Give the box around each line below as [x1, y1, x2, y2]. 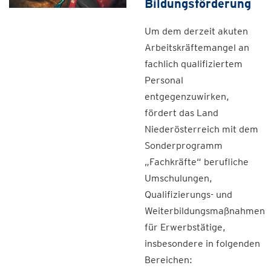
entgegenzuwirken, [145, 91, 229, 102]
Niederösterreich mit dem [145, 123, 258, 135]
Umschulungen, [145, 172, 212, 184]
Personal [145, 74, 183, 86]
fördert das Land [145, 107, 218, 119]
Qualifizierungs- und [145, 189, 232, 200]
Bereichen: [145, 254, 192, 266]
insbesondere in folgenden [145, 238, 260, 249]
